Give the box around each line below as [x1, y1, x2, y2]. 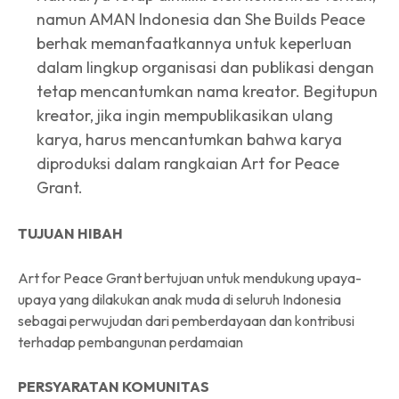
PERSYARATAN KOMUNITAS [18, 377, 209, 395]
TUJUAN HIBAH [18, 224, 123, 242]
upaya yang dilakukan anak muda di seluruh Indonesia [18, 289, 341, 308]
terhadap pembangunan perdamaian [18, 332, 243, 351]
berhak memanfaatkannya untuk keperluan [37, 32, 352, 53]
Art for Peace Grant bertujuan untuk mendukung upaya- [18, 268, 362, 287]
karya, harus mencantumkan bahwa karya [37, 128, 342, 150]
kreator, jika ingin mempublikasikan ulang [37, 104, 333, 126]
